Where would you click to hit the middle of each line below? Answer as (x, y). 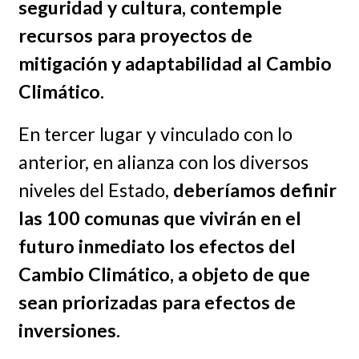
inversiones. (69, 331)
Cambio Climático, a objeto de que (164, 274)
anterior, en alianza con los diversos (163, 162)
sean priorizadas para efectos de (157, 303)
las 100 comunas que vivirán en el (159, 218)
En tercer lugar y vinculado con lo (155, 134)
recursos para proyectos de (135, 36)
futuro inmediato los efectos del (157, 246)
